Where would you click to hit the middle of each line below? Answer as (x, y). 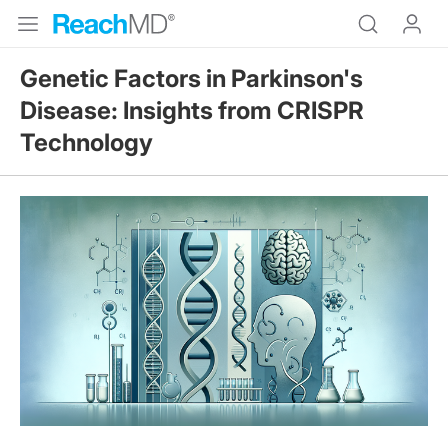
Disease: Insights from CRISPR (192, 110)
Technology (86, 142)
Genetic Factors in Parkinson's (191, 78)
